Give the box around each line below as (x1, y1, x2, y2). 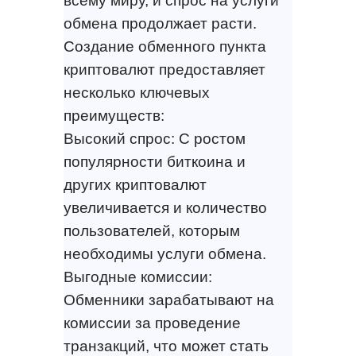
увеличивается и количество (63, 199, 267, 216)
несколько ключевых (63, 83, 210, 101)
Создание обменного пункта (63, 37, 266, 55)
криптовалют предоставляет (63, 60, 265, 78)
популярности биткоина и (63, 153, 246, 170)
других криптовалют (63, 176, 207, 193)
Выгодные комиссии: (63, 268, 212, 285)
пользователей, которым (63, 222, 240, 239)
